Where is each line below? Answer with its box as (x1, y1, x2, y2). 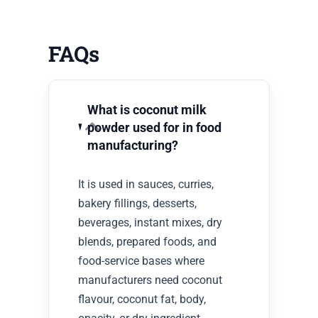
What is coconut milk (87, 102, 207, 117)
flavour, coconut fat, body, (78, 292, 207, 306)
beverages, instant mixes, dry (78, 215, 223, 229)
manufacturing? (87, 137, 178, 153)
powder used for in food (87, 119, 221, 135)
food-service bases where (78, 253, 205, 268)
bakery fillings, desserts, (78, 196, 197, 210)
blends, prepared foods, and (78, 234, 217, 248)
